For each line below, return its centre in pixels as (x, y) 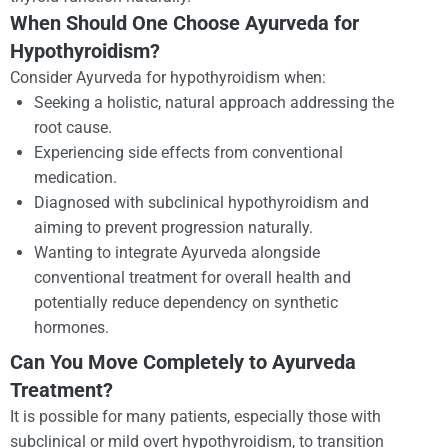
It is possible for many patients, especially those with (195, 416)
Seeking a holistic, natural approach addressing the (214, 102)
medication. (75, 177)
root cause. (73, 127)
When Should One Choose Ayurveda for (184, 22)
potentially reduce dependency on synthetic (186, 302)
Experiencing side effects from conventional (188, 152)
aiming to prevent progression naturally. (173, 227)
